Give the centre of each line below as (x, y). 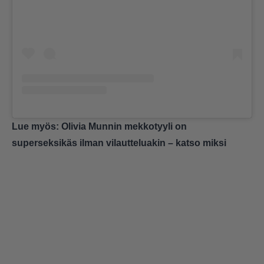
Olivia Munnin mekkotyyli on (124, 126)
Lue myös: (37, 126)
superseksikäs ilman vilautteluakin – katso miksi (119, 143)
